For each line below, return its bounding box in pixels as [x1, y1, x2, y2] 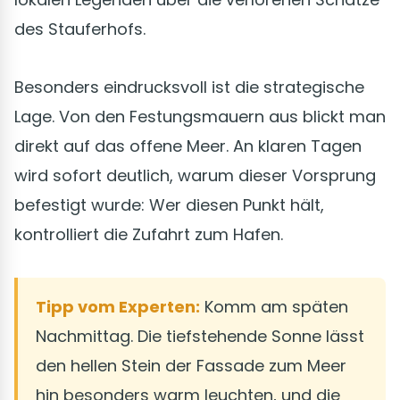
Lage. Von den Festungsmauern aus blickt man [14, 105, 386, 129]
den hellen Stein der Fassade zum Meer [36, 354, 346, 378]
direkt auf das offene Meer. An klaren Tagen [14, 135, 362, 158]
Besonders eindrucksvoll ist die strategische [14, 76, 364, 99]
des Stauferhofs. [14, 18, 146, 41]
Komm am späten [200, 296, 348, 319]
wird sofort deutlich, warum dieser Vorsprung [14, 164, 376, 187]
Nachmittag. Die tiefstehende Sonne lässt [36, 325, 364, 348]
